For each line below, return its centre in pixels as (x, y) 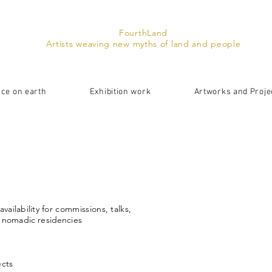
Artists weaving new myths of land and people (143, 44)
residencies (60, 220)
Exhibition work (120, 92)
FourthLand (143, 33)
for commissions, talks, (85, 209)
